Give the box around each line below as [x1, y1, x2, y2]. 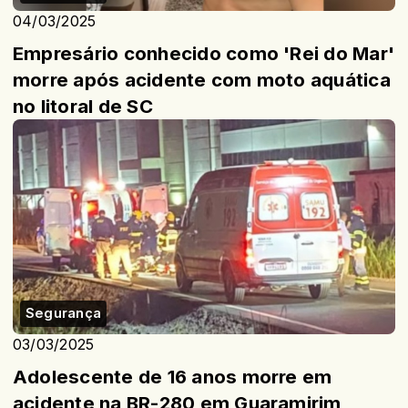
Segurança [25, 304, 102, 321]
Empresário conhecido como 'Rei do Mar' [13, 41, 395, 65]
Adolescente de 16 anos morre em [13, 364, 332, 388]
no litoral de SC [13, 94, 153, 117]
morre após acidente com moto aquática [13, 67, 391, 91]
